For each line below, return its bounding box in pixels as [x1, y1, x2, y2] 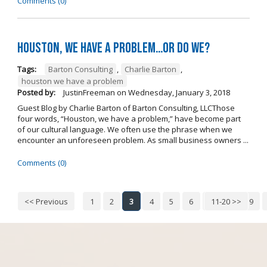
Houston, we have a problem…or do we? [17, 39, 210, 57]
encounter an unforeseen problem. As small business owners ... [17, 134, 249, 145]
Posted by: [17, 86, 55, 98]
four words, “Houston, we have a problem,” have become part [17, 113, 241, 124]
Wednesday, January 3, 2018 [128, 86, 230, 98]
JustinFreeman [61, 86, 115, 98]
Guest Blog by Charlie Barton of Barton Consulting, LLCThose [17, 102, 235, 113]
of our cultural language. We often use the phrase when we [17, 123, 232, 135]
